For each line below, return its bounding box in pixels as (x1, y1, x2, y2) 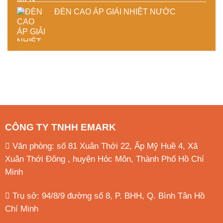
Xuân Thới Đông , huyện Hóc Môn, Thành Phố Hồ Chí (4, 154, 204, 164)
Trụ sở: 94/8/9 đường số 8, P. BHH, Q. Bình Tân (9, 191, 194, 201)
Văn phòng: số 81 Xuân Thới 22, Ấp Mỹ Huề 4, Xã (9, 141, 198, 151)
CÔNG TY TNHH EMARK (4, 122, 116, 133)
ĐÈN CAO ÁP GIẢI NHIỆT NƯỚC (54, 7, 176, 16)
